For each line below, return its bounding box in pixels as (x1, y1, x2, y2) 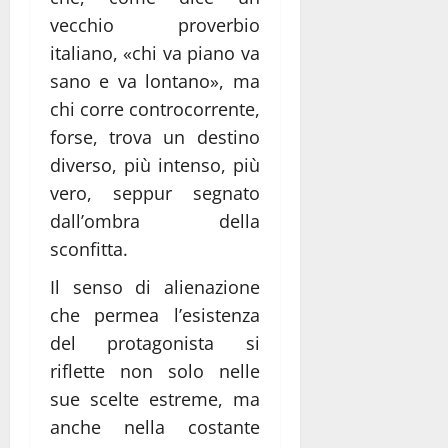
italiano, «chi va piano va (50, 40, 260, 65)
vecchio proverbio (50, 12, 260, 37)
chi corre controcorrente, (50, 96, 260, 121)
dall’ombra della (50, 208, 260, 233)
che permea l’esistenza (50, 302, 260, 327)
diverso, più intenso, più (50, 152, 260, 177)
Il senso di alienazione (50, 274, 260, 299)
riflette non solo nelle (50, 358, 260, 383)
